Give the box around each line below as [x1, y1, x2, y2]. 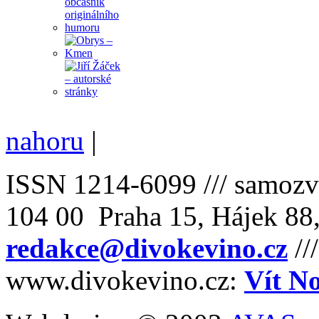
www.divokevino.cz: [6, 264, 244, 296]
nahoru [6, 125, 84, 156]
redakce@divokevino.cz [6, 232, 288, 263]
